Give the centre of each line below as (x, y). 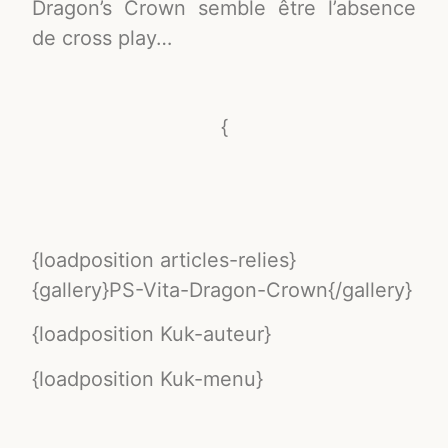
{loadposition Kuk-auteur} (152, 334)
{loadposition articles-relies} (164, 260)
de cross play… (102, 38)
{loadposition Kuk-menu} (148, 378)
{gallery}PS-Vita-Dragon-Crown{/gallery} (222, 290)
